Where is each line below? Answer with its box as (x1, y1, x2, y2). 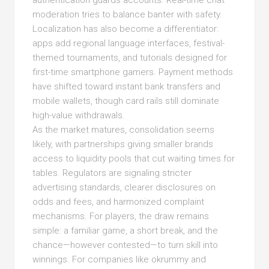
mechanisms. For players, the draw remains (32, 211, 210, 222)
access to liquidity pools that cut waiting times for (32, 153, 235, 164)
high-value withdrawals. (32, 110, 125, 121)
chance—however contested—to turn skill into (32, 240, 219, 250)
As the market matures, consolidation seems (32, 124, 215, 135)
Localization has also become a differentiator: (32, 23, 219, 34)
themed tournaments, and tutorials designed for (32, 52, 228, 63)
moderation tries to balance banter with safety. (32, 9, 223, 20)
